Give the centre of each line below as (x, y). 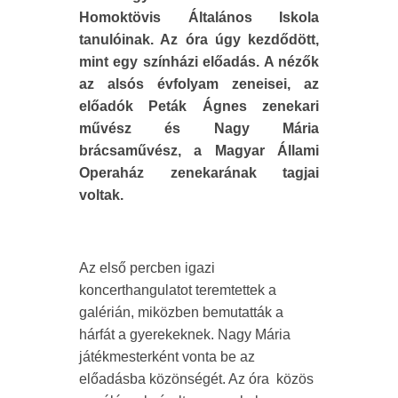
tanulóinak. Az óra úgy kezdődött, (199, 40)
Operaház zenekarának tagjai (199, 173)
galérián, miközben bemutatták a (181, 313)
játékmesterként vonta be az (167, 357)
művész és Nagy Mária (199, 129)
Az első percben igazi (147, 268)
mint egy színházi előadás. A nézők (199, 62)
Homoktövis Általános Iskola (199, 18)
